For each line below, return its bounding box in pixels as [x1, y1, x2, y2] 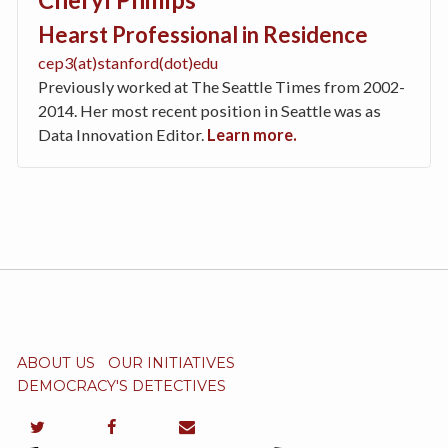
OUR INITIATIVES [107, 353, 235, 372]
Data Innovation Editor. [38, 124, 207, 144]
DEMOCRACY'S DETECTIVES [16, 376, 226, 395]
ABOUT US [16, 353, 95, 372]
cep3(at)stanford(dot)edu [38, 52, 218, 72]
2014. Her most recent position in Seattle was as [38, 100, 381, 120]
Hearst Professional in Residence [38, 20, 368, 48]
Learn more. [207, 124, 297, 144]
